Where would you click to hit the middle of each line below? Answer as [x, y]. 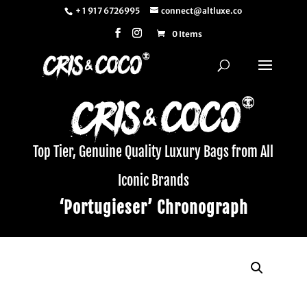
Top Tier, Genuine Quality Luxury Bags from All [153, 152]
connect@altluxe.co [202, 11]
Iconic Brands [153, 181]
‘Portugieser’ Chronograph [153, 208]
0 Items [187, 34]
